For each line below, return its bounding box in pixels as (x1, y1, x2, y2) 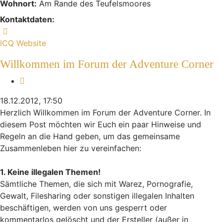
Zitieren (24, 75, 53, 86)
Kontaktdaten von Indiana (10, 26, 107, 36)
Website (16, 38, 46, 49)
